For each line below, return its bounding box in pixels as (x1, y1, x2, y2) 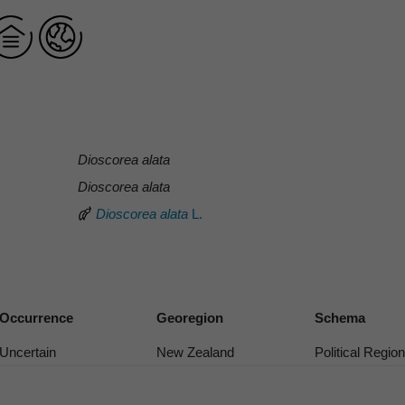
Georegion (156, 309, 224, 325)
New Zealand (156, 344, 235, 360)
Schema (314, 309, 365, 325)
